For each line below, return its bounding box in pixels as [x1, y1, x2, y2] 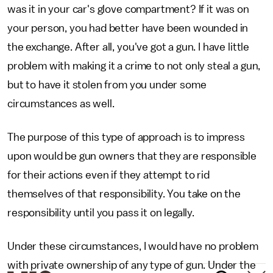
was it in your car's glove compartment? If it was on [7, 4, 249, 15]
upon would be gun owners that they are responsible [7, 151, 257, 161]
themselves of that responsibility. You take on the [7, 188, 241, 199]
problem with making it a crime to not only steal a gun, [7, 60, 261, 71]
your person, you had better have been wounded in [7, 23, 249, 34]
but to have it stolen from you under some [7, 79, 207, 90]
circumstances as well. [7, 98, 115, 109]
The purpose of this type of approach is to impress [7, 132, 245, 143]
